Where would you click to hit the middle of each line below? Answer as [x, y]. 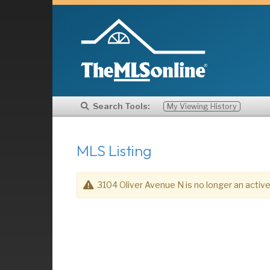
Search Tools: [121, 106]
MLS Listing [114, 151]
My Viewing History [202, 106]
